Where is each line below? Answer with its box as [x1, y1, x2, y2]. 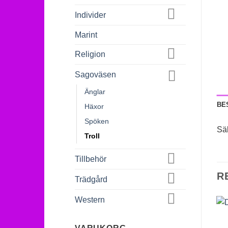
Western [75, 195, 105, 204]
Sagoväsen [75, 70, 116, 79]
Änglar [84, 88, 105, 96]
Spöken [84, 117, 109, 126]
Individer [75, 10, 106, 19]
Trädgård [75, 175, 107, 184]
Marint [75, 30, 97, 39]
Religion [75, 50, 105, 59]
